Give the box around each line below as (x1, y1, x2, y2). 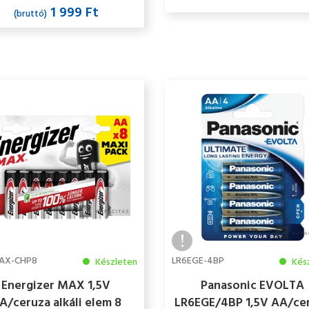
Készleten (92, 254, 137, 270)
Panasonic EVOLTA (201, 275, 305, 296)
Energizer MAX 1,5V (1, 275, 111, 296)
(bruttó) (13, 6, 47, 22)
